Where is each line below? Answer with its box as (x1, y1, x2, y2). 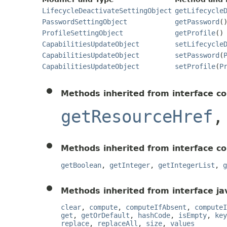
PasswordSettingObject (42, 17, 127, 26)
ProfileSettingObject (42, 28, 123, 37)
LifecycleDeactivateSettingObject (42, 6, 172, 15)
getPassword (175, 17, 219, 26)
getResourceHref (61, 106, 213, 127)
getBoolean (61, 161, 101, 169)
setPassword (175, 51, 219, 59)
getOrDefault (81, 211, 130, 220)
